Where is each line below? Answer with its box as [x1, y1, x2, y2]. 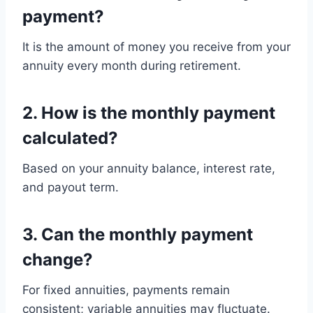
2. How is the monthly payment [22, 102, 275, 123]
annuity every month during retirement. [22, 58, 241, 73]
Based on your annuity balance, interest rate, [22, 161, 275, 175]
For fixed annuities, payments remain [22, 282, 230, 297]
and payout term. [22, 180, 119, 194]
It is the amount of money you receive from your [22, 39, 291, 54]
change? [22, 249, 93, 270]
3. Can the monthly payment [22, 224, 253, 245]
